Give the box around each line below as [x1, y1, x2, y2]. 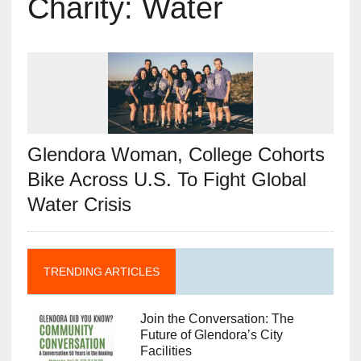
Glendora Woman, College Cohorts [27, 143, 325, 166]
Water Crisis [27, 193, 131, 216]
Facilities [139, 344, 192, 359]
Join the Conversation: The [139, 312, 294, 326]
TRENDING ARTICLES [43, 265, 160, 279]
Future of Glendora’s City [139, 328, 283, 342]
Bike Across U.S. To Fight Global [27, 168, 306, 191]
